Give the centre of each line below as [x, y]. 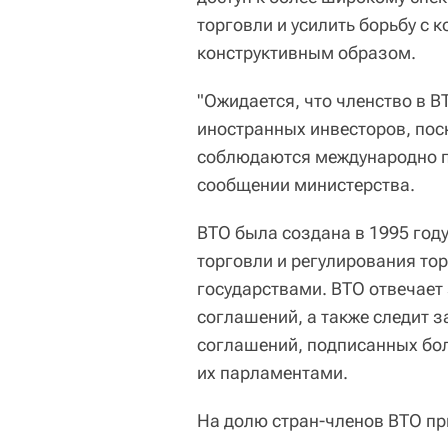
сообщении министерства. [306, 184]
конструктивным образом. [306, 52]
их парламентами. [272, 372]
